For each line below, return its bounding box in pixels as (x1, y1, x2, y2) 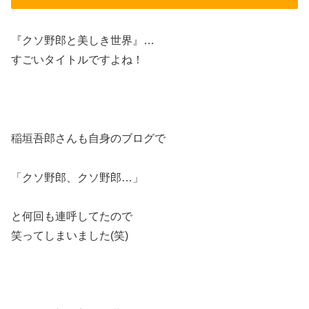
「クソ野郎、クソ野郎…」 (11, 171, 143, 183)
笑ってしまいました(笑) (11, 230, 128, 242)
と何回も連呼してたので (11, 210, 132, 223)
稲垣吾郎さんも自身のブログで (11, 132, 166, 144)
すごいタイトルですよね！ (11, 54, 143, 66)
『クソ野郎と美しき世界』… (11, 34, 154, 47)
